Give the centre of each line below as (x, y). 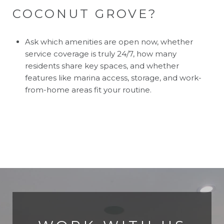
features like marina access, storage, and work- (113, 77)
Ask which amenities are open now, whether (109, 41)
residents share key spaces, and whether (102, 65)
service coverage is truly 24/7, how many (100, 53)
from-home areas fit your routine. (88, 89)
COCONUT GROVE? (85, 13)
